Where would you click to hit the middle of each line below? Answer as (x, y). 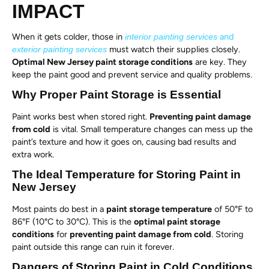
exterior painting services (59, 49)
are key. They (220, 62)
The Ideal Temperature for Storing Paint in (126, 174)
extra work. (33, 154)
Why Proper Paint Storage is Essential (116, 94)
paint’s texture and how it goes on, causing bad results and (124, 141)
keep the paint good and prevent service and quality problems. (132, 74)
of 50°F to (232, 209)
